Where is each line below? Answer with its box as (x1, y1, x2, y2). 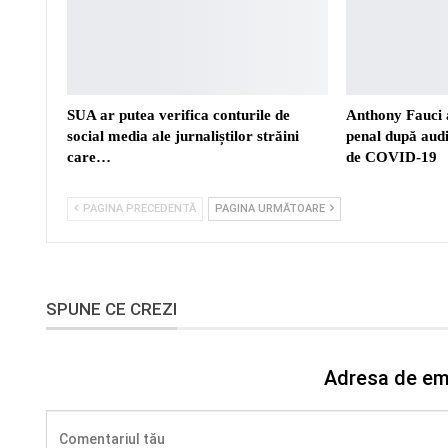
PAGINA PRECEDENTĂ (80, 201, 196, 215)
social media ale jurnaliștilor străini (67, 127, 299, 144)
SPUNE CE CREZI (46, 298, 177, 319)
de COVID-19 (346, 148, 438, 165)
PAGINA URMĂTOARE (215, 201, 328, 215)
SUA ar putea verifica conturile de (67, 106, 290, 123)
